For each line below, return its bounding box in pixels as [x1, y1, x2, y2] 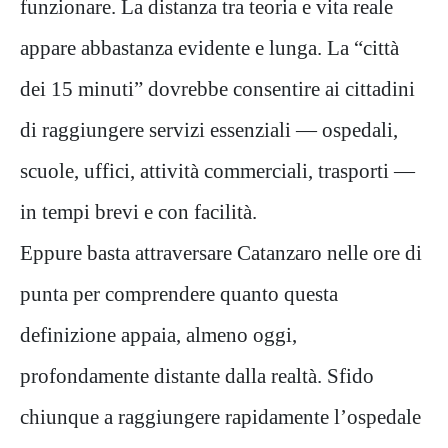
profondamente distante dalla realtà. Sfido [20, 363, 374, 387]
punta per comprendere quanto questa [20, 281, 338, 305]
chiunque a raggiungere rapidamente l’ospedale [20, 404, 421, 428]
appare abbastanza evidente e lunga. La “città [20, 35, 399, 59]
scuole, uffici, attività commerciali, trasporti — [20, 158, 415, 182]
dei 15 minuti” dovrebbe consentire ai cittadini [20, 76, 415, 100]
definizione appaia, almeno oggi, [20, 322, 297, 346]
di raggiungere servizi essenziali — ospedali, [20, 117, 398, 141]
